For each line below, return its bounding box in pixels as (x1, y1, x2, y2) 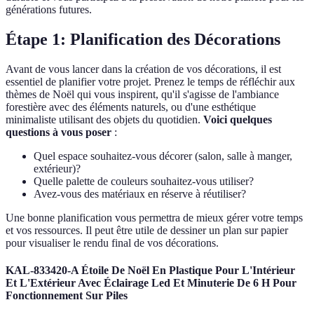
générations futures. (6, 4, 92, 16)
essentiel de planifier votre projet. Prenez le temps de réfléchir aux (6, 76, 295, 88)
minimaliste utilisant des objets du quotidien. (6, 114, 203, 126)
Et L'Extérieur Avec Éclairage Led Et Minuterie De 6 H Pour (6, 277, 296, 289)
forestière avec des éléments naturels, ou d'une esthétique (6, 101, 256, 114)
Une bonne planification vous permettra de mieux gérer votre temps (6, 212, 303, 224)
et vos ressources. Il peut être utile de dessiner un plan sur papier (6, 224, 288, 237)
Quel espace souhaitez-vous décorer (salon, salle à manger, (34, 150, 292, 163)
